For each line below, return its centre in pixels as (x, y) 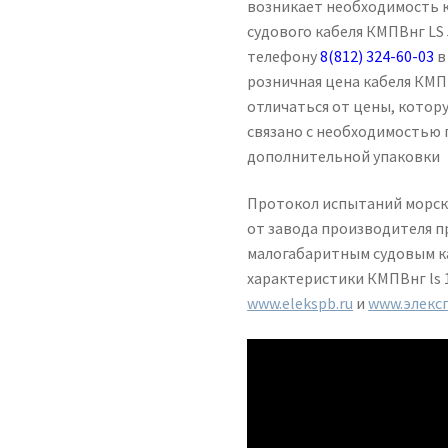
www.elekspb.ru (300, 303)
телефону (284, 55)
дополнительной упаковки (344, 155)
